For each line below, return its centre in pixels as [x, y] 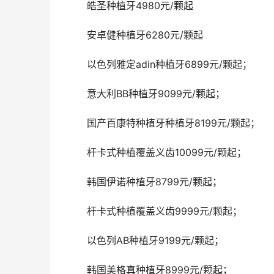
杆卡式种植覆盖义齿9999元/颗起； [165, 211]
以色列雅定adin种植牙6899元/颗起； [169, 65]
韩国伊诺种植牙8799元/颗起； [154, 182]
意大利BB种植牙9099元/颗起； [156, 94]
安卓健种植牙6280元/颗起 [145, 35]
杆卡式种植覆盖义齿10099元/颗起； [167, 153]
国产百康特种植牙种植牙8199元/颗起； [173, 123]
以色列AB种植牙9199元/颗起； [155, 241]
